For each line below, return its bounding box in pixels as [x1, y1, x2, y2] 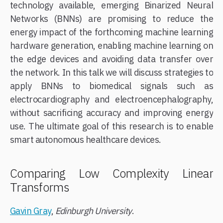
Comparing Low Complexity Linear [10, 165, 213, 181]
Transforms [10, 179, 69, 195]
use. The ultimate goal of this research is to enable [10, 120, 213, 132]
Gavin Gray [10, 205, 51, 217]
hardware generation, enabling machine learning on [10, 39, 213, 51]
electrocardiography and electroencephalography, [10, 93, 213, 105]
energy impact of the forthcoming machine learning [10, 26, 213, 38]
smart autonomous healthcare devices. [10, 133, 161, 145]
